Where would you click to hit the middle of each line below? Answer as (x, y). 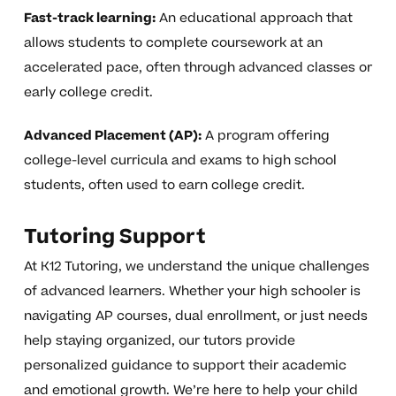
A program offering (265, 136)
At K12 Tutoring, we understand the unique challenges (196, 267)
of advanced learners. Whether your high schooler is (192, 292)
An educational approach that (254, 19)
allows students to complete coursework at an (173, 43)
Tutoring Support (114, 237)
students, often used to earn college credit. (164, 186)
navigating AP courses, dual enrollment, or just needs (195, 316)
